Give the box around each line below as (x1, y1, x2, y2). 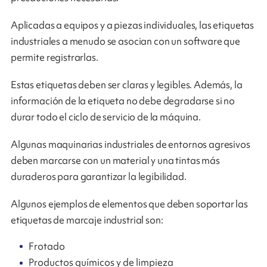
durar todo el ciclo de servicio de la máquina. (10, 110, 201, 124)
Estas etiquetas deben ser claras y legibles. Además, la (10, 78, 243, 92)
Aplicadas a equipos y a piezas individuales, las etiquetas (10, 18, 254, 32)
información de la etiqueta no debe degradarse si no (10, 94, 235, 108)
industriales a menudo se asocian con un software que (10, 35, 241, 48)
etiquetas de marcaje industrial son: (10, 213, 163, 227)
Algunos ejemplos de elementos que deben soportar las (10, 197, 249, 211)
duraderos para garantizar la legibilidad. (10, 170, 187, 184)
